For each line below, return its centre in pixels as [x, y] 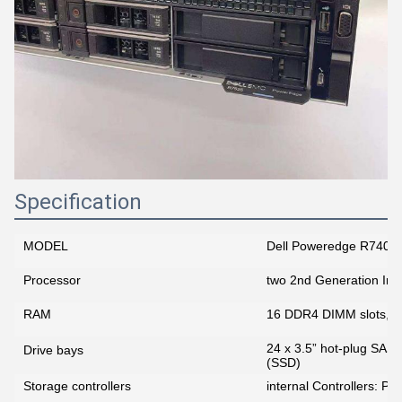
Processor [52, 280]
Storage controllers [77, 385]
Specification [78, 201]
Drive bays [53, 350]
